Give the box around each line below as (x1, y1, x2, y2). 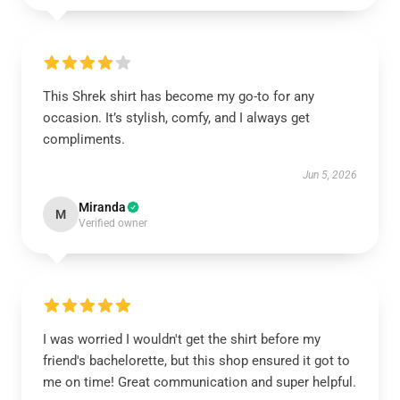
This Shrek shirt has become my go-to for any (43, 88, 314, 104)
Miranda (79, 200, 126, 214)
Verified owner (79, 217, 147, 229)
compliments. (43, 131, 125, 147)
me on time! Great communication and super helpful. (43, 374, 356, 390)
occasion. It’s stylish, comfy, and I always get (43, 110, 310, 126)
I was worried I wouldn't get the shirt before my (43, 331, 321, 347)
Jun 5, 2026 (303, 169, 357, 181)
